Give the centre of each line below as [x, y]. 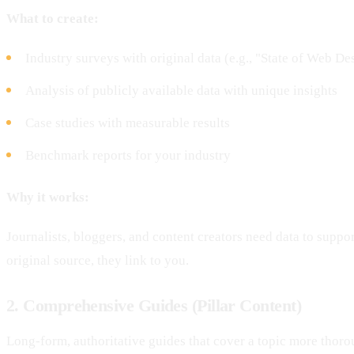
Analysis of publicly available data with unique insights [181, 90]
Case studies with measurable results [128, 122]
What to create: [53, 18]
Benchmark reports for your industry [128, 155]
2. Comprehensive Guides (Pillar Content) [154, 305]
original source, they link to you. [98, 260]
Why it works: [48, 197]
